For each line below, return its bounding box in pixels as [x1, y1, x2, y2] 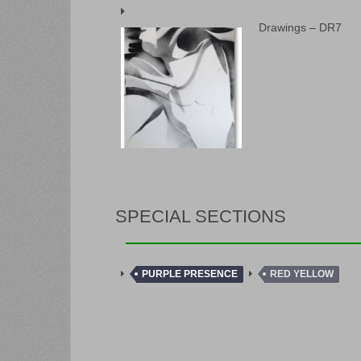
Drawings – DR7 [259, 21, 342, 35]
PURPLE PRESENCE [142, 268, 238, 280]
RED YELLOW [270, 268, 334, 280]
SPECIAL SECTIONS [115, 205, 286, 226]
